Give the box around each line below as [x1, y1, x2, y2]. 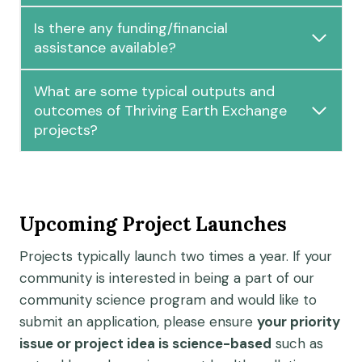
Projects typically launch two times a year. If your [19, 246, 332, 265]
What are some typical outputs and [34, 81, 275, 101]
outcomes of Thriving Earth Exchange [34, 100, 287, 120]
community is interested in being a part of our [19, 268, 314, 287]
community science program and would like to [19, 290, 317, 309]
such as [271, 334, 323, 352]
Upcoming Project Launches [19, 211, 287, 237]
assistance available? [34, 37, 176, 57]
